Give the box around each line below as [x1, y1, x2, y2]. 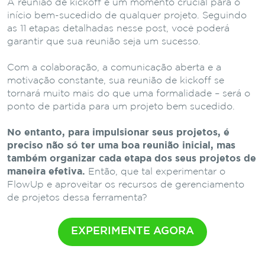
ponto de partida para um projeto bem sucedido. [7, 102, 235, 112]
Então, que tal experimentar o [85, 167, 225, 177]
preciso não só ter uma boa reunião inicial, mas [7, 141, 235, 151]
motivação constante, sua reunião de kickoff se [7, 76, 224, 86]
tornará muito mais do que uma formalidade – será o [7, 89, 250, 99]
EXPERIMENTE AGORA [71, 227, 194, 237]
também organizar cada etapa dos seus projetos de [7, 154, 256, 164]
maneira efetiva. [7, 167, 85, 177]
